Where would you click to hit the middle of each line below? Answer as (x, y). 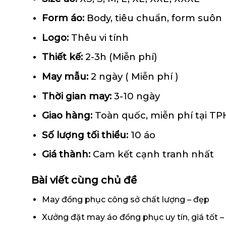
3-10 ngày (137, 96)
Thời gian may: (76, 96)
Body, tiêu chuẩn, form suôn (154, 18)
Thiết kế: (62, 57)
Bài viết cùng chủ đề (84, 180)
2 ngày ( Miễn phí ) (134, 76)
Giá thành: (66, 154)
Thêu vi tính (100, 37)
